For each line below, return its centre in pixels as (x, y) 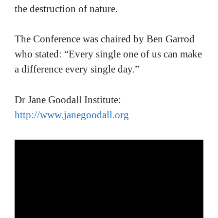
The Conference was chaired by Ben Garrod (105, 39)
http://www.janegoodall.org (72, 115)
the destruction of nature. (66, 9)
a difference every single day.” (77, 69)
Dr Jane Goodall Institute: (68, 100)
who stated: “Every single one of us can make (108, 54)
